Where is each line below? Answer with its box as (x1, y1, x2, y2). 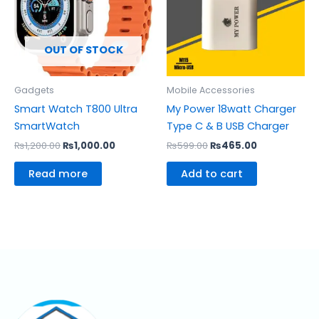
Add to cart (181, 167, 243, 182)
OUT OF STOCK (43, 43, 123, 58)
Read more (28, 167, 88, 182)
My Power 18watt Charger (167, 102, 296, 117)
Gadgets (14, 83, 54, 96)
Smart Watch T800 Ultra (14, 102, 137, 117)
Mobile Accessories (167, 83, 255, 96)
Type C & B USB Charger (167, 119, 289, 134)
